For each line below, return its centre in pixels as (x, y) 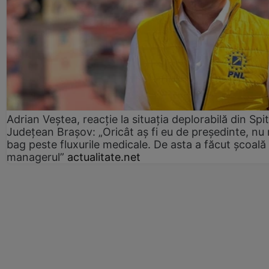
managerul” (35, 157)
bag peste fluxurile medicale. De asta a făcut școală (136, 144)
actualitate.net (104, 157)
